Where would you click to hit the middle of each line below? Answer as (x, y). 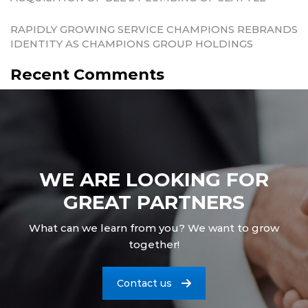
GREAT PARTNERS (154, 202)
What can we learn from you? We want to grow (154, 228)
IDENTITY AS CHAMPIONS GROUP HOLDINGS (132, 44)
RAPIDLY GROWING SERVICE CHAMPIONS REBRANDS (154, 30)
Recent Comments (87, 74)
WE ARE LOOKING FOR (154, 179)
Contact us (144, 283)
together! (154, 244)
